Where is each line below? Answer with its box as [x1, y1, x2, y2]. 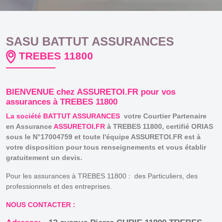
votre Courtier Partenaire [124, 111, 207, 120]
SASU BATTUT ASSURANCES [6, 35, 174, 48]
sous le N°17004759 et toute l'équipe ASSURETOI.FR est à [6, 132, 201, 141]
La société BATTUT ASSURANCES [6, 111, 124, 120]
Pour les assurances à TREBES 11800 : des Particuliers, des [6, 171, 198, 180]
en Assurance [6, 122, 54, 130]
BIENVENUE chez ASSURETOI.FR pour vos [6, 87, 175, 97]
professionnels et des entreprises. [6, 182, 116, 190]
